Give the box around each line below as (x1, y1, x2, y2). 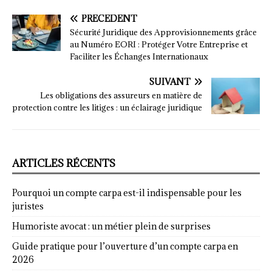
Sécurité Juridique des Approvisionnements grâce (70, 27, 257, 38)
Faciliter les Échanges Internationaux (70, 51, 208, 63)
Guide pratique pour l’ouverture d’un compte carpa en (12, 240, 238, 253)
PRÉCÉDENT (81, 13, 137, 25)
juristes (12, 200, 44, 212)
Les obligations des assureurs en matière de (40, 90, 202, 101)
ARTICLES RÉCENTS (12, 157, 115, 171)
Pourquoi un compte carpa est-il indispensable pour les (12, 187, 242, 199)
